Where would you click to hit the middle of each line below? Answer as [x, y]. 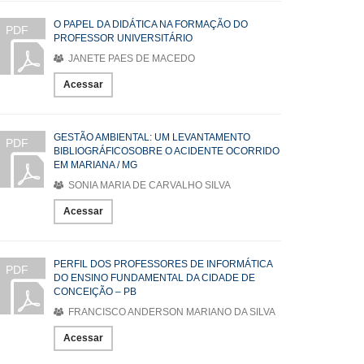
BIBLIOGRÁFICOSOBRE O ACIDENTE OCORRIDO [167, 151]
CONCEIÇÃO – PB [95, 292]
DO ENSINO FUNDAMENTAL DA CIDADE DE [154, 278]
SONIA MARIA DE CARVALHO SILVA [148, 185]
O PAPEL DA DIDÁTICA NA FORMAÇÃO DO [151, 24]
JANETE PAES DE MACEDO [130, 58]
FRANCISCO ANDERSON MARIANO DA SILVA [171, 312]
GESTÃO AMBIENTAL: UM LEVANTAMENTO [152, 137]
